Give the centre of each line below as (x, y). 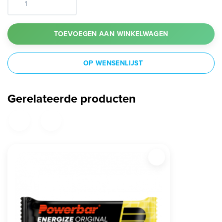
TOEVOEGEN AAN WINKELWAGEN (111, 33)
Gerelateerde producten (72, 98)
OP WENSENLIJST (113, 63)
